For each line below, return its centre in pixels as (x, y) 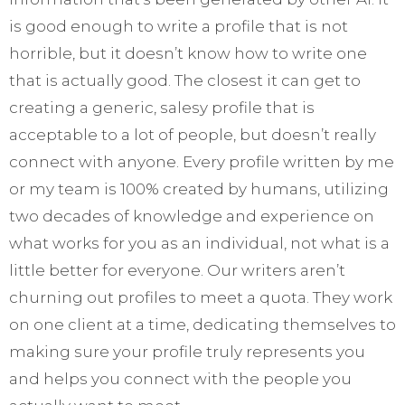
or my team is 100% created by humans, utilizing (199, 189)
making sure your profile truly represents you (187, 352)
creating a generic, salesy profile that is (162, 108)
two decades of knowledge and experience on (192, 217)
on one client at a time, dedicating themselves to (202, 325)
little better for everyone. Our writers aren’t (177, 271)
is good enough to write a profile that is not (179, 27)
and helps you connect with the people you (180, 379)
